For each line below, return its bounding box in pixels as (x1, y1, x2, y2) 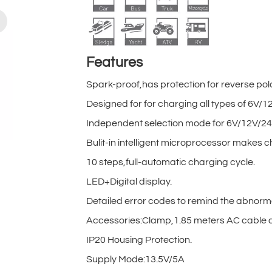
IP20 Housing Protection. (86, 234, 192, 245)
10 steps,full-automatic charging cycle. (86, 157, 256, 167)
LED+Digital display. (86, 176, 172, 186)
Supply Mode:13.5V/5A (86, 254, 185, 264)
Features (86, 55, 143, 70)
